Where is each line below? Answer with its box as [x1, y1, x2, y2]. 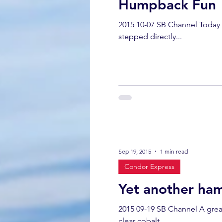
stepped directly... [118, 31, 182, 41]
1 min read [160, 147, 188, 155]
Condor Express [124, 162, 174, 171]
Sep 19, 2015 [118, 147, 151, 155]
